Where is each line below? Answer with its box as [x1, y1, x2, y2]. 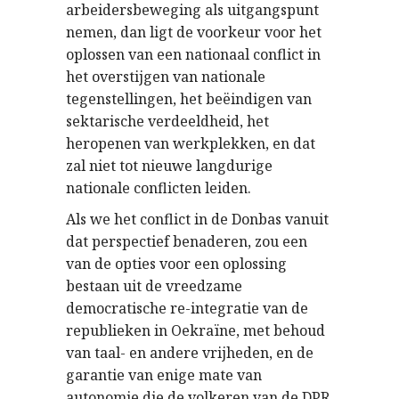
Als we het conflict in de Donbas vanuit [66, 208, 329, 229]
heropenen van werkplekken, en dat [66, 133, 315, 153]
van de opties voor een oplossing [66, 253, 287, 273]
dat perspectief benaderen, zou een [66, 231, 307, 251]
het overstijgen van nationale [66, 66, 265, 86]
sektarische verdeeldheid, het [66, 110, 269, 131]
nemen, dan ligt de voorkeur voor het [66, 21, 322, 42]
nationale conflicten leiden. [66, 177, 251, 198]
